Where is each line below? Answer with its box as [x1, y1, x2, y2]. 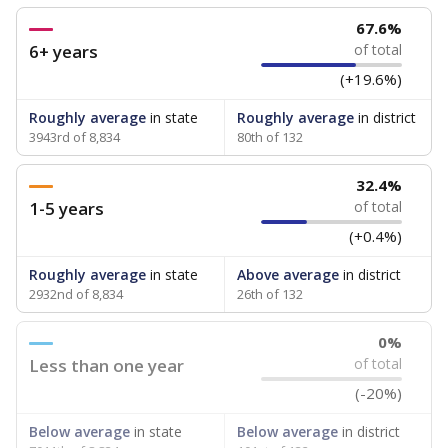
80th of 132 [236, 128, 303, 146]
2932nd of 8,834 [29, 285, 123, 303]
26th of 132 [236, 285, 303, 303]
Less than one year [29, 354, 184, 377]
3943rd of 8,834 [29, 128, 120, 146]
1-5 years [29, 197, 104, 220]
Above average [236, 265, 339, 284]
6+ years [29, 40, 98, 63]
